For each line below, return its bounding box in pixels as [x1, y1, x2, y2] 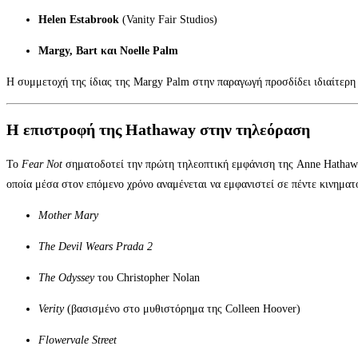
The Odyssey [38, 271, 94, 284]
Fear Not [22, 157, 62, 170]
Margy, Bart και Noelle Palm [38, 45, 178, 58]
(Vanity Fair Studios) [119, 14, 217, 26]
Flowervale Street [38, 333, 117, 346]
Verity [38, 302, 64, 315]
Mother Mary [38, 209, 98, 221]
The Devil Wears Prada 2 [38, 240, 153, 253]
